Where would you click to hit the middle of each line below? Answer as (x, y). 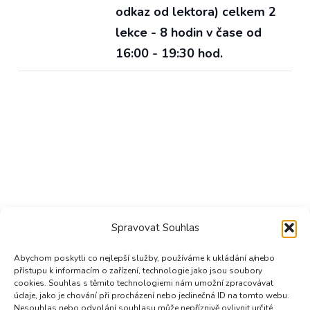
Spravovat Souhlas (155, 228)
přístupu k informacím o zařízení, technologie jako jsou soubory (138, 271)
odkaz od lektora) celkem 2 (196, 12)
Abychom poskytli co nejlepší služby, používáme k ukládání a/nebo (144, 258)
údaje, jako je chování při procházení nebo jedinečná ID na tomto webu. (152, 295)
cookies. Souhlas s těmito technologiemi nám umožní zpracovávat (144, 283)
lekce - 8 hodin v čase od (189, 33)
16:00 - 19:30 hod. (169, 54)
